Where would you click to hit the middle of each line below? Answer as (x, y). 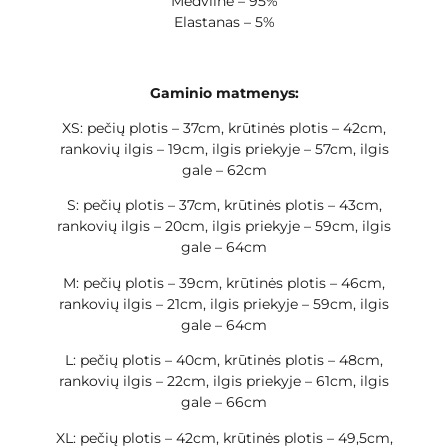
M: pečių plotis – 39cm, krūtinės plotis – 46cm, (224, 282)
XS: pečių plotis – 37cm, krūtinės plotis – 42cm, (224, 128)
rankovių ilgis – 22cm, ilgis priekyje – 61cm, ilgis (224, 381)
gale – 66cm (224, 402)
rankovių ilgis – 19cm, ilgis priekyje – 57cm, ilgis (224, 149)
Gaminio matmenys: (224, 92)
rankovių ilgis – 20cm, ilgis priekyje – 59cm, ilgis (224, 226)
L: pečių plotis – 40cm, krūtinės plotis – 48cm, (224, 360)
